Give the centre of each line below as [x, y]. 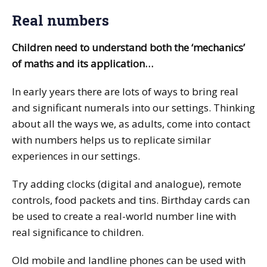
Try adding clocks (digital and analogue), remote [127, 184]
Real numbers [60, 20]
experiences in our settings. [76, 156]
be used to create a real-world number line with [124, 216]
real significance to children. [78, 232]
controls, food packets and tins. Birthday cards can [131, 200]
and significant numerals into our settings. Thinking [133, 107]
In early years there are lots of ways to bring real [125, 91]
